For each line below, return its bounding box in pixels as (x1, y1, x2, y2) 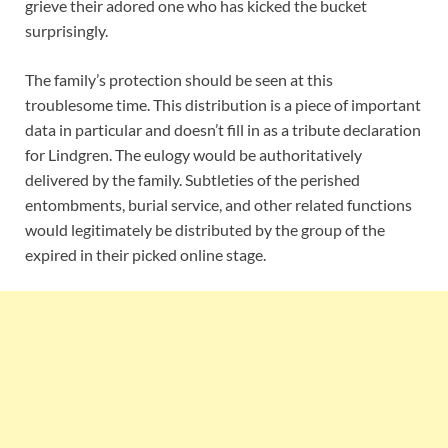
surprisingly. (25, 20, 108, 40)
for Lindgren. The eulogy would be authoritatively (25, 144, 362, 164)
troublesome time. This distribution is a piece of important (25, 94, 421, 114)
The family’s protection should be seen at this (25, 69, 333, 89)
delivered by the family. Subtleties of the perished (25, 169, 360, 189)
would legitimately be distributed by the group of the (25, 219, 385, 239)
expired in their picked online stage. (25, 244, 266, 264)
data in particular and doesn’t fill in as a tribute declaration (25, 119, 421, 139)
